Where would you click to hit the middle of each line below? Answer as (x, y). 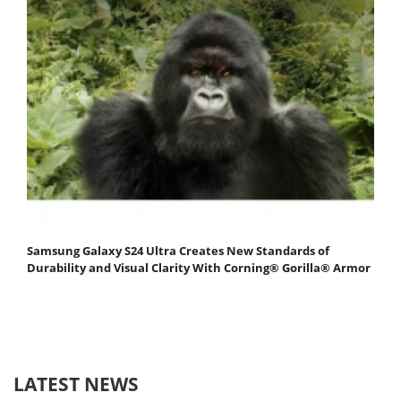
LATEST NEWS (76, 384)
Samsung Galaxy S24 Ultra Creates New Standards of (178, 251)
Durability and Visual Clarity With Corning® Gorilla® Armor (199, 268)
